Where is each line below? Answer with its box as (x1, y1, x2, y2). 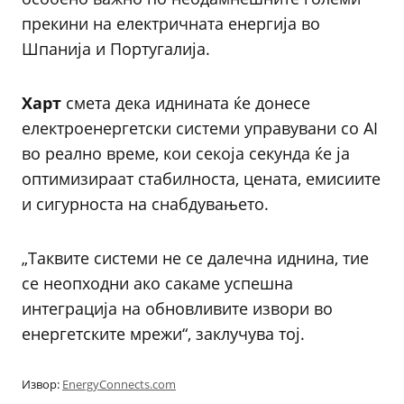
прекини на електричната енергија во (22, 13, 320, 34)
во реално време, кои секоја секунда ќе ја (22, 142, 350, 164)
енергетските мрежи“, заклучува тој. (22, 323, 305, 344)
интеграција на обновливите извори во (22, 298, 333, 319)
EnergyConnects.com (62, 376, 176, 392)
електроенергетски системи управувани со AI (22, 117, 378, 139)
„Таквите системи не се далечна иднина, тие (22, 247, 369, 269)
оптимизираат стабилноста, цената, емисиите (22, 168, 381, 189)
